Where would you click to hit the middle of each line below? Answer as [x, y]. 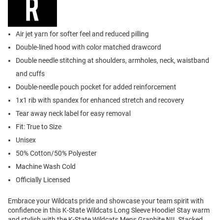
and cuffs [30, 74]
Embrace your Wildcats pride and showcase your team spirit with [106, 201]
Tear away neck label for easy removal [73, 114]
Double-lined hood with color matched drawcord [88, 47]
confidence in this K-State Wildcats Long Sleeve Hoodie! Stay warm [109, 210]
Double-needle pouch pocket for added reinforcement [96, 87]
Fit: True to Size [39, 127]
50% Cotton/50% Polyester [56, 153]
